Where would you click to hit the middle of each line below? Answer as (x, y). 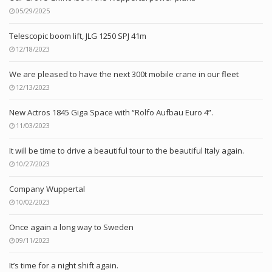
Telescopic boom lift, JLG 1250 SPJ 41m (78, 36)
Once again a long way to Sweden (71, 227)
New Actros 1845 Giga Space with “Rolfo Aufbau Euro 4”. (111, 113)
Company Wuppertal (47, 189)
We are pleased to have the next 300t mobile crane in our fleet (124, 74)
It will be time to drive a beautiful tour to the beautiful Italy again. (127, 151)
